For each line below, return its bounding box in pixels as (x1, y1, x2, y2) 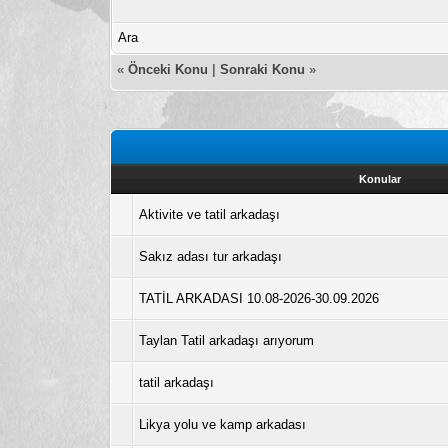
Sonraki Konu (220, 61, 306, 77)
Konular (359, 172, 402, 185)
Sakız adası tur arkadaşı (139, 248, 283, 264)
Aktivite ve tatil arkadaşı (139, 206, 281, 222)
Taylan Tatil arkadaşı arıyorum (139, 332, 315, 348)
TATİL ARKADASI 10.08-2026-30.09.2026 (139, 290, 380, 306)
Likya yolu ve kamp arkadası (139, 416, 307, 432)
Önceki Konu (128, 61, 209, 77)
